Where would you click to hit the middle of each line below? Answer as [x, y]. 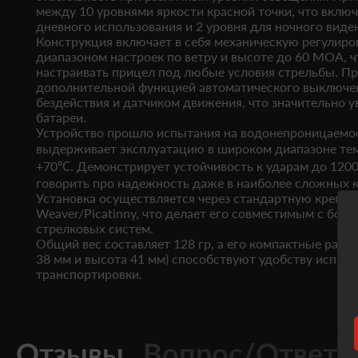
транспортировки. [89, 274]
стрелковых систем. [95, 228]
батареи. [61, 117]
